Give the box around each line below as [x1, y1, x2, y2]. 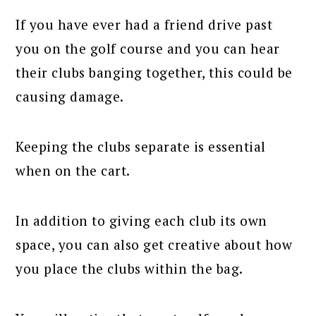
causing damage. [16, 87, 124, 106]
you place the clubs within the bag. [16, 260, 243, 278]
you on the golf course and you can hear [16, 39, 280, 58]
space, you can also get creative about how [16, 236, 293, 254]
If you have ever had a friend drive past [16, 16, 273, 34]
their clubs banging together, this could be [16, 63, 293, 82]
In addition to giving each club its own [16, 212, 267, 230]
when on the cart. [16, 162, 130, 180]
